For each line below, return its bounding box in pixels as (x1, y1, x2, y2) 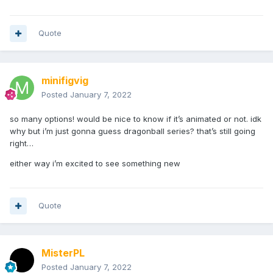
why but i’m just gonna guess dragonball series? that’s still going (10, 126, 255, 136)
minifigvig (41, 74, 88, 87)
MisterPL (41, 247, 85, 260)
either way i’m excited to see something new (10, 158, 180, 169)
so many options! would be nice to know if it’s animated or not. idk (10, 114, 261, 124)
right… (10, 138, 34, 149)
